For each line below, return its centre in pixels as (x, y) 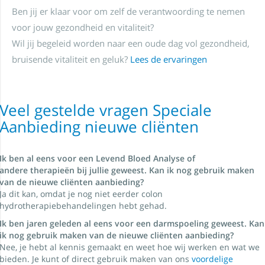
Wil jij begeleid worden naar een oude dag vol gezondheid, (131, 43)
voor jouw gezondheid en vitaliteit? (83, 27)
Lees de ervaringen (169, 59)
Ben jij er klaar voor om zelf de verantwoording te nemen (128, 11)
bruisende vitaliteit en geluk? (71, 59)
